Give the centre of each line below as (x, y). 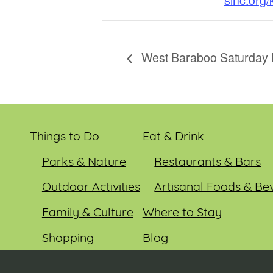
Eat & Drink (173, 137)
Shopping (68, 239)
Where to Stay (182, 214)
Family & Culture (87, 214)
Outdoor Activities (91, 188)
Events (160, 264)
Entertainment (81, 264)
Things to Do (65, 137)
